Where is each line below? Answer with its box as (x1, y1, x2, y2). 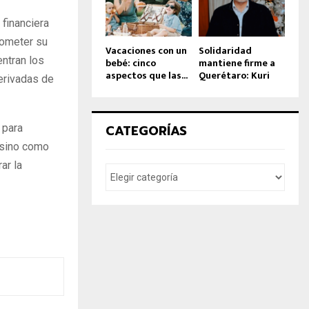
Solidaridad (199, 42, 252, 59)
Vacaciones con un (106, 42, 187, 59)
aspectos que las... (106, 67, 188, 83)
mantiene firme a (199, 54, 275, 71)
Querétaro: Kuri (199, 67, 270, 83)
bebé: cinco (106, 54, 156, 71)
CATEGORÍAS (106, 121, 187, 141)
